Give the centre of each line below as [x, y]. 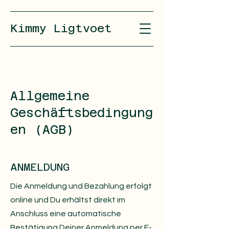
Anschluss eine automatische [66, 214]
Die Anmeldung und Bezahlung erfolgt [81, 186]
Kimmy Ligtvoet [61, 28]
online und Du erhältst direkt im [68, 200]
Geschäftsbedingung [82, 113]
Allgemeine [50, 96]
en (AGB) [42, 130]
